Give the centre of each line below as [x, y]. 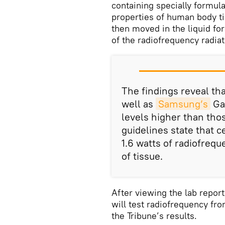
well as [139, 104]
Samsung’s [183, 104]
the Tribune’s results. [154, 216]
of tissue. [142, 156]
